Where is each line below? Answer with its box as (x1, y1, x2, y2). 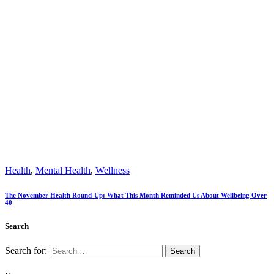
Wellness (95, 165, 130, 176)
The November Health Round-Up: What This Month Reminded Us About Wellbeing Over (5, 191, 267, 199)
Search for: (5, 245, 47, 256)
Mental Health (35, 165, 91, 176)
